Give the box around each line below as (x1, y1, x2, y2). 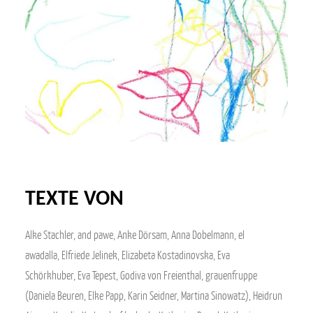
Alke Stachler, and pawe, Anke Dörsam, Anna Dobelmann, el (25, 228, 245, 242)
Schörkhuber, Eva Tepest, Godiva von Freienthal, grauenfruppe (25, 268, 257, 282)
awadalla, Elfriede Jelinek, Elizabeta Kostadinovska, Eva (25, 248, 230, 262)
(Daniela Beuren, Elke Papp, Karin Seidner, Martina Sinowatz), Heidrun (25, 289, 282, 303)
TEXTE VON (25, 189, 124, 210)
